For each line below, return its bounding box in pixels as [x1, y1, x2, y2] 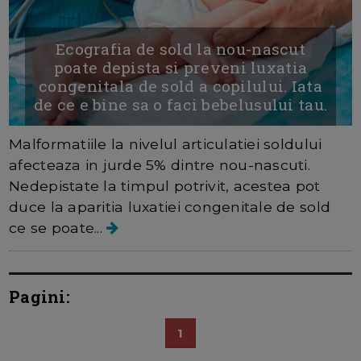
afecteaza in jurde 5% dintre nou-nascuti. [9, 156, 311, 173]
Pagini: [9, 285, 70, 307]
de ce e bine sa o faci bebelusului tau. [33, 93, 328, 114]
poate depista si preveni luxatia [53, 56, 308, 77]
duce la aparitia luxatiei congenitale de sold [9, 197, 331, 215]
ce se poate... [9, 218, 107, 236]
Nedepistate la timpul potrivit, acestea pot [9, 176, 321, 194]
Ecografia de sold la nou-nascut [56, 38, 305, 59]
